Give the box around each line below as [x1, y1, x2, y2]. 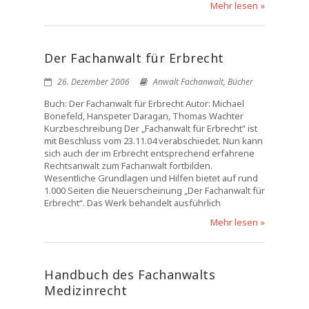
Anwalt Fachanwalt [153, 76, 223, 88]
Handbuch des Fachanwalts [44, 266, 215, 283]
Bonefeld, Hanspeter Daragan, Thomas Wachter [44, 110, 243, 122]
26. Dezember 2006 [55, 76, 130, 88]
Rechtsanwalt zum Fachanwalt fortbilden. [44, 159, 212, 172]
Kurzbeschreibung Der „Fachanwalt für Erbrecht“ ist [44, 122, 257, 134]
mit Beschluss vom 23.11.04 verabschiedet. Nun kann [44, 134, 263, 147]
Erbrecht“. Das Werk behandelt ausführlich [44, 197, 221, 209]
